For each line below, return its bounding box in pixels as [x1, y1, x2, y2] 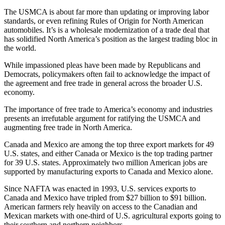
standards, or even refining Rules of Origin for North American [4, 17, 203, 26]
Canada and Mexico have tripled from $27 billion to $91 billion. [4, 193, 206, 202]
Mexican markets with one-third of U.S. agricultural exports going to [4, 211, 221, 220]
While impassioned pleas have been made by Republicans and [4, 61, 200, 70]
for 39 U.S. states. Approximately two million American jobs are [4, 158, 207, 167]
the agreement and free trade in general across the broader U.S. [4, 79, 202, 88]
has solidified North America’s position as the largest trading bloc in [4, 35, 217, 44]
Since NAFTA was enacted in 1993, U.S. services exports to [4, 184, 196, 193]
